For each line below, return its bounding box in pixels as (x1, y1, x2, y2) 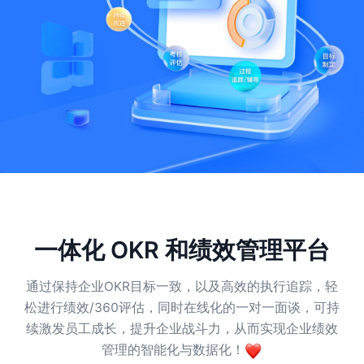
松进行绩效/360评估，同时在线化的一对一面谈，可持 (24, 300, 340, 316)
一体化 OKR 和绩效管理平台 (34, 235, 330, 264)
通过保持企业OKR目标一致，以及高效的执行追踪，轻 (26, 279, 338, 295)
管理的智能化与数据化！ (102, 342, 245, 358)
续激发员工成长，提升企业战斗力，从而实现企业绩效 (26, 321, 338, 337)
